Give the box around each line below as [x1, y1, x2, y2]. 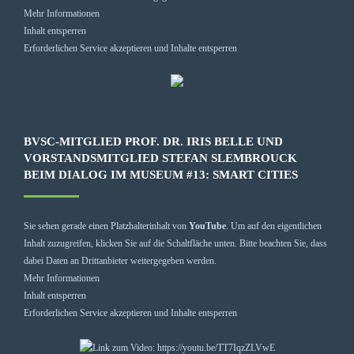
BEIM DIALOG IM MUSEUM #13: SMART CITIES [24, 168, 298, 181]
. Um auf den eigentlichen [226, 220, 322, 232]
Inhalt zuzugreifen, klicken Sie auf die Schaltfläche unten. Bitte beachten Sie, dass [24, 237, 327, 249]
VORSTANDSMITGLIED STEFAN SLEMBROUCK [24, 151, 297, 164]
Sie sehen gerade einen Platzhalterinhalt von [24, 220, 189, 232]
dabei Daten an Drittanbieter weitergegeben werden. [24, 254, 217, 266]
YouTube [189, 220, 226, 232]
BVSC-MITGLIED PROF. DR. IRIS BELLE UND [24, 134, 283, 148]
